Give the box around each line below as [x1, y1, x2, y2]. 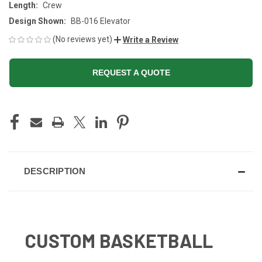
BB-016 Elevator [70, 16, 130, 26]
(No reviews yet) [53, 34, 112, 44]
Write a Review [123, 35, 178, 44]
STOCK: [9, 117, 35, 127]
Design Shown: [9, 16, 66, 26]
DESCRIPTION [23, 166, 86, 176]
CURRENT [9, 105, 42, 115]
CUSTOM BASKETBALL [25, 229, 213, 251]
